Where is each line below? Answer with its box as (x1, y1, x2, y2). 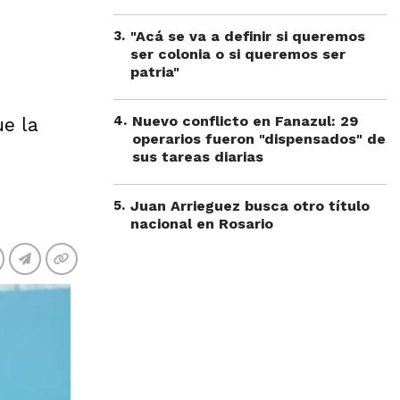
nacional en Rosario (130, 215, 273, 232)
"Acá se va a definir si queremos (130, 28, 365, 45)
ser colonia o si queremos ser (130, 46, 346, 62)
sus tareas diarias (132, 148, 263, 165)
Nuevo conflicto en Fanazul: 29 (132, 112, 358, 129)
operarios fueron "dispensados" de (132, 130, 386, 147)
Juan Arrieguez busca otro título (130, 197, 370, 214)
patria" (130, 63, 179, 80)
